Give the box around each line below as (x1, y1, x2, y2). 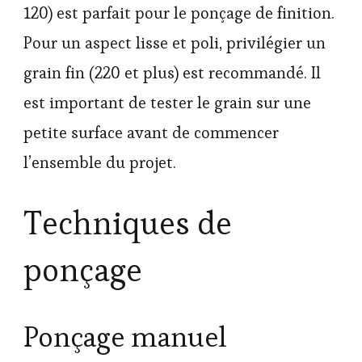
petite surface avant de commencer (23, 121, 279, 143)
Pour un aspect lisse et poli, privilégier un (23, 32, 326, 53)
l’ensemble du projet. (23, 151, 176, 173)
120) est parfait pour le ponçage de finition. (23, 2, 335, 23)
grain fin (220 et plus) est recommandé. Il (23, 61, 321, 83)
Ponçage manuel (23, 319, 227, 356)
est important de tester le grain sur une (23, 91, 311, 113)
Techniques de (23, 202, 232, 244)
